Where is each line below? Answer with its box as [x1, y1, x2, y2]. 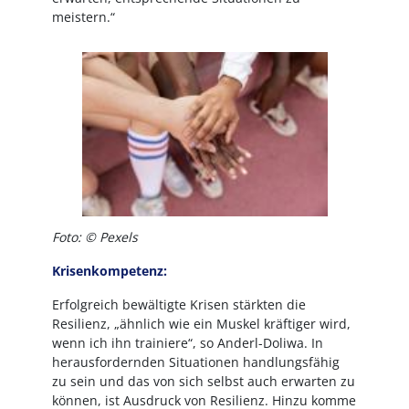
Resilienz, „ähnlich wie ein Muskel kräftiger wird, [51, 315, 351, 332]
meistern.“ [51, 8, 115, 26]
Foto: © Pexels [52, 228, 139, 246]
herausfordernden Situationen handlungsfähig [51, 353, 340, 371]
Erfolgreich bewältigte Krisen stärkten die [51, 296, 306, 313]
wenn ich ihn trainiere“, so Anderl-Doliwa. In [51, 334, 323, 351]
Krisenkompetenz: [51, 262, 167, 279]
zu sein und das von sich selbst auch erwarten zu [51, 372, 355, 390]
